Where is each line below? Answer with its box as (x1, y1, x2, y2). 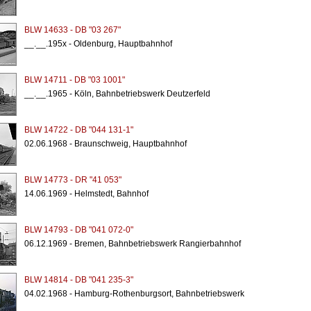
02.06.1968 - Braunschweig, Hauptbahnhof (24, 139, 187, 149)
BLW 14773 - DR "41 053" (24, 175, 121, 185)
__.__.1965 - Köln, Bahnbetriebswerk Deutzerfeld (24, 89, 210, 99)
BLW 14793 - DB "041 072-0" (24, 225, 133, 235)
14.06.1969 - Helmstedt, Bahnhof (24, 189, 149, 199)
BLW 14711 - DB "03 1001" (24, 75, 125, 85)
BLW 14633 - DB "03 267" (24, 25, 121, 35)
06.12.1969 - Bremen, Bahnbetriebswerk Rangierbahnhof (24, 239, 241, 249)
